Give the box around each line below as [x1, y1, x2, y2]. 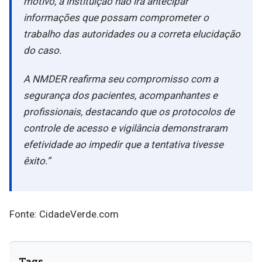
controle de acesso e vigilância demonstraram [23, 122, 227, 135]
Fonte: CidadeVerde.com [9, 208, 119, 220]
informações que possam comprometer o [23, 12, 209, 23]
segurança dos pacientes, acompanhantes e [23, 89, 218, 102]
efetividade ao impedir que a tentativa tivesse [23, 139, 223, 151]
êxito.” [23, 155, 50, 167]
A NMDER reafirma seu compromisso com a [23, 73, 218, 85]
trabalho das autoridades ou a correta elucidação [23, 28, 240, 40]
